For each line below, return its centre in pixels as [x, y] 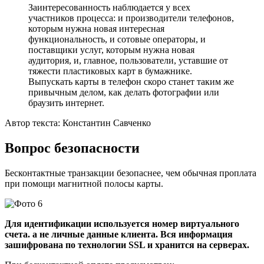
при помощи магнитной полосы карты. [84, 184]
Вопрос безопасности [72, 148]
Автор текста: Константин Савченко [78, 123]
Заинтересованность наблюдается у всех [109, 8]
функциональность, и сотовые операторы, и [117, 39]
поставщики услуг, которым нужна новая [111, 50]
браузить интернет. [66, 103]
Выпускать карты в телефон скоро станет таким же [131, 82]
